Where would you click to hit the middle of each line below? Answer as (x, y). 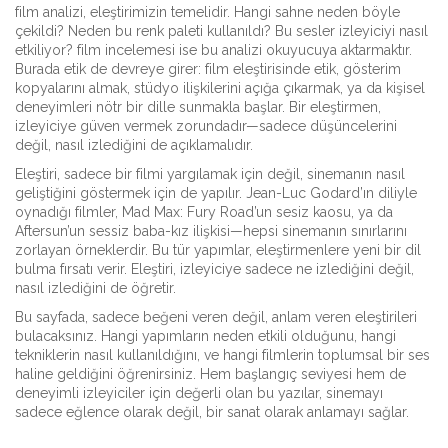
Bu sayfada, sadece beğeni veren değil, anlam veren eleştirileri (216, 317)
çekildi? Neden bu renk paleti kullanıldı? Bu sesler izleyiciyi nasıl (221, 31)
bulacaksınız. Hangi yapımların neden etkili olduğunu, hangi (205, 336)
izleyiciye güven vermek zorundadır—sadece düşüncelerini (206, 126)
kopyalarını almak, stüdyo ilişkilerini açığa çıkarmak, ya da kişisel (220, 88)
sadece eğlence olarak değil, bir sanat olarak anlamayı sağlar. (212, 412)
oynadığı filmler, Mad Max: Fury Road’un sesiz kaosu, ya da (204, 212)
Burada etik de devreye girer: (110, 69)
